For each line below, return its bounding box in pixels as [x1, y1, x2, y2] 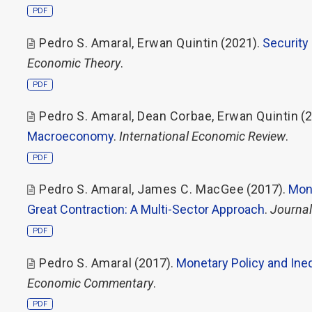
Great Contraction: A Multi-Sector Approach [27, 202, 265, 217]
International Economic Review [119, 129, 286, 143]
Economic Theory [27, 55, 120, 70]
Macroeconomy [27, 129, 114, 143]
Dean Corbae [137, 109, 212, 123]
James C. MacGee [137, 182, 244, 197]
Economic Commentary [27, 275, 153, 290]
